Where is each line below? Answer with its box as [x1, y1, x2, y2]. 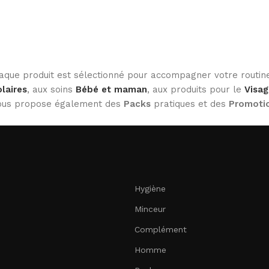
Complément [134, 224, 187, 234]
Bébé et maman [76, 83, 147, 95]
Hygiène [134, 183, 166, 193]
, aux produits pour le [147, 83, 244, 95]
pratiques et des [151, 98, 229, 109]
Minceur [134, 204, 166, 214]
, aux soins [27, 83, 76, 95]
